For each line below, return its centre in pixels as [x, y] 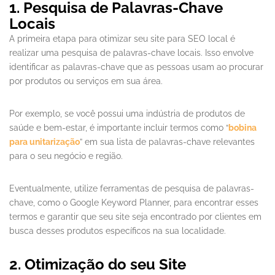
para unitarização [45, 142]
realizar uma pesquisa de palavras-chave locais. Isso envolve [131, 53]
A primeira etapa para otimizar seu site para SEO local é [122, 39]
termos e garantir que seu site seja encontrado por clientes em [135, 217]
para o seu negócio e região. [67, 156]
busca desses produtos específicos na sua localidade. [118, 231]
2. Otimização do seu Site [98, 265]
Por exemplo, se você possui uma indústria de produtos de [127, 114]
